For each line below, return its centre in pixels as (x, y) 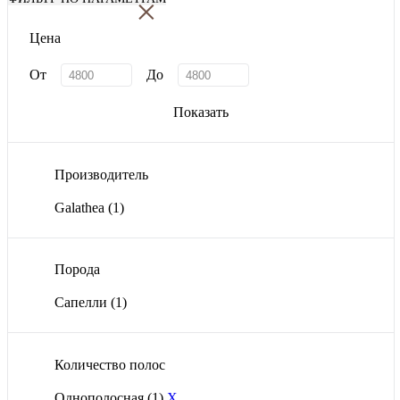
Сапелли (83, 303)
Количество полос (110, 365)
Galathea (81, 207)
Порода (77, 270)
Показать (201, 112)
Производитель (101, 174)
